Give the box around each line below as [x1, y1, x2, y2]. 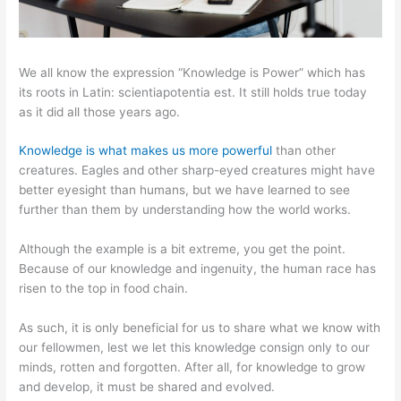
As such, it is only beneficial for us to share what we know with [19, 320, 381, 336]
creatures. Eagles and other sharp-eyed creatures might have [19, 163, 376, 178]
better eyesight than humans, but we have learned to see [19, 183, 351, 198]
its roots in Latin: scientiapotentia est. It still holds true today [19, 84, 368, 99]
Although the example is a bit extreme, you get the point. [19, 242, 346, 257]
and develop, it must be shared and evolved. [19, 380, 276, 395]
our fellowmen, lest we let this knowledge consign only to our [19, 340, 371, 355]
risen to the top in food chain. [19, 281, 189, 296]
